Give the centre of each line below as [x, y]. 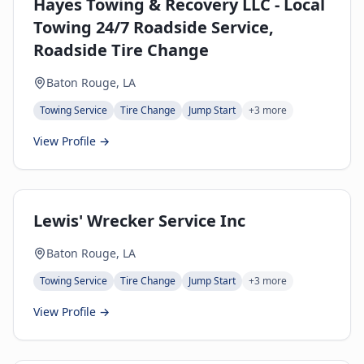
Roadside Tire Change [121, 50]
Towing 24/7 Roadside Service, [154, 27]
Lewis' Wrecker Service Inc [139, 221]
